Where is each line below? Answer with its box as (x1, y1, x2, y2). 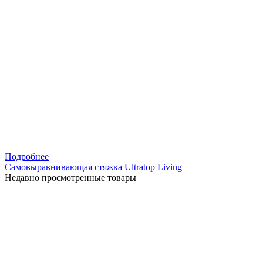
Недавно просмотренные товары (5, 172, 136, 183)
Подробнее (5, 151, 49, 161)
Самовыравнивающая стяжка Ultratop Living (5, 161, 182, 172)
